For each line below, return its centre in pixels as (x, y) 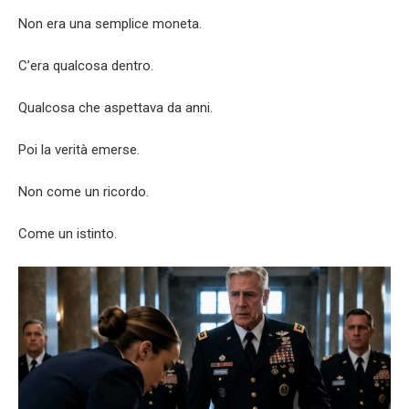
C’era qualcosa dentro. (86, 65)
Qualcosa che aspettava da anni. (115, 107)
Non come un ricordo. (84, 191)
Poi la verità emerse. (79, 149)
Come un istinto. (68, 233)
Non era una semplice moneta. (110, 23)
